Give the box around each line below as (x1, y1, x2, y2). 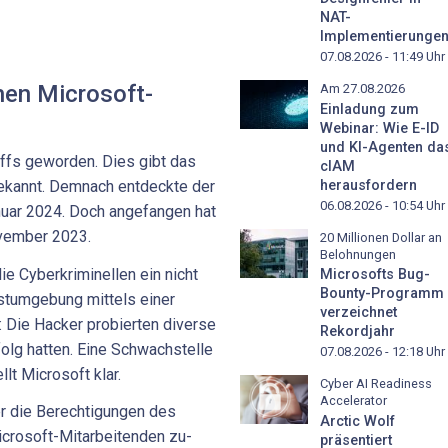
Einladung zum (320, 100, 419, 118)
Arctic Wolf (320, 413, 395, 431)
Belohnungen (320, 246, 396, 262)
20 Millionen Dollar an (320, 229, 442, 245)
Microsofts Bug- (320, 266, 430, 284)
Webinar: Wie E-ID (320, 119, 439, 137)
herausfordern (320, 176, 417, 194)
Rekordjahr (320, 323, 395, 341)
